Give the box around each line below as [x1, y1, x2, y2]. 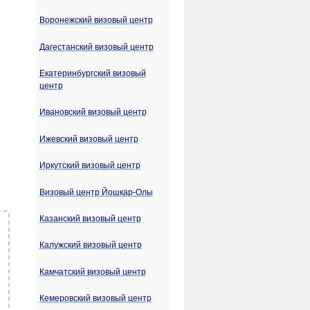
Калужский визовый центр [39, 240, 142, 250]
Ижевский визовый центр [39, 134, 138, 144]
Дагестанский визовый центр [39, 42, 154, 52]
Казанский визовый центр [39, 214, 141, 224]
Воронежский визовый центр [39, 15, 153, 26]
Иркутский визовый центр [39, 161, 140, 171]
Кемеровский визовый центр [39, 293, 152, 304]
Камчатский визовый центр [39, 266, 146, 277]
